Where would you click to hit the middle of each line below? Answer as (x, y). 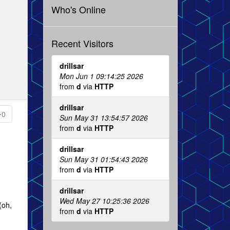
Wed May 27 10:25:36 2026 (104, 200)
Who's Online (78, 9)
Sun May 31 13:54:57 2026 (103, 117)
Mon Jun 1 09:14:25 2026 (101, 76)
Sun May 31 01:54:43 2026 (103, 159)
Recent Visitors (82, 43)
